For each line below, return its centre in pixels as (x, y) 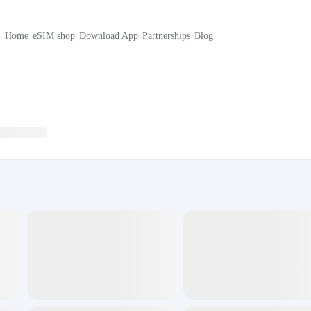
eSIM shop (54, 36)
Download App (109, 36)
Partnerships (166, 36)
